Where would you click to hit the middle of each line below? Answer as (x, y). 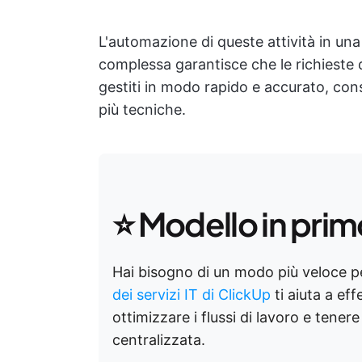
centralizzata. (159, 340)
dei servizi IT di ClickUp (192, 295)
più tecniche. (142, 109)
